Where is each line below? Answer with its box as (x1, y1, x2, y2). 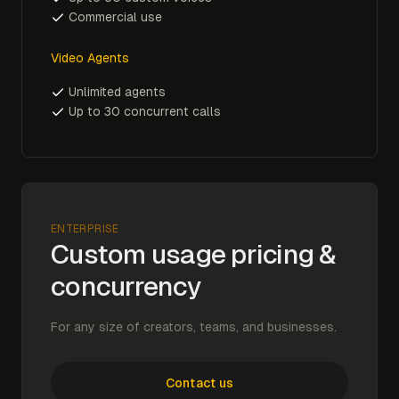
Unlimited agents (69, 85, 166, 99)
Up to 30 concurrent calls (69, 104, 221, 118)
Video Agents (51, 51, 129, 65)
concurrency (51, 271, 201, 302)
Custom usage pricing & (51, 239, 336, 270)
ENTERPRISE (51, 223, 119, 235)
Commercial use (69, 10, 162, 24)
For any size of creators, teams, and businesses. (51, 320, 337, 334)
